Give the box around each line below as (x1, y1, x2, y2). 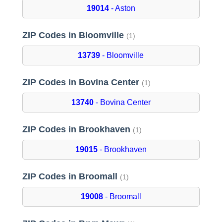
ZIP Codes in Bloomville (22, 30, 126, 41)
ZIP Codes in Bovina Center (22, 77, 142, 88)
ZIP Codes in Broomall (22, 171, 120, 182)
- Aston (109, 4, 135, 13)
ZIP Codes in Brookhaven (22, 124, 133, 135)
